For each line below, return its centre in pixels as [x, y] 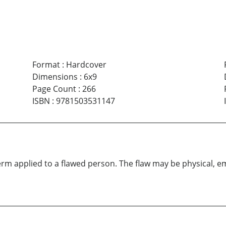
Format [46, 65]
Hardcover [86, 65]
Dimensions [55, 77]
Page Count [54, 89]
